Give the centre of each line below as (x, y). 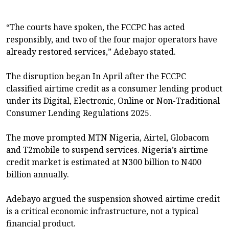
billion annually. (38, 174)
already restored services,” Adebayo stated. (91, 51)
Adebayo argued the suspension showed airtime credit (113, 199)
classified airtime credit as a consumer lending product (114, 88)
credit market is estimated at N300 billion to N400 (104, 162)
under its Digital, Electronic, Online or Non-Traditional (113, 100)
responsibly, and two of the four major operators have (112, 39)
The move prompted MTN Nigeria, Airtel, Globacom (108, 137)
